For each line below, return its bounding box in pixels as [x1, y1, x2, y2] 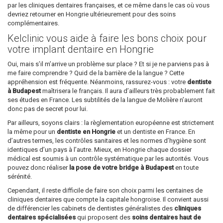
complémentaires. [7, 19, 59, 27]
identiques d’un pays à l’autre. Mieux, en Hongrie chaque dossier [7, 146, 192, 154]
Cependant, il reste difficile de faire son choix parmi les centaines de [7, 187, 203, 195]
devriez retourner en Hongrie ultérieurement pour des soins [7, 10, 176, 18]
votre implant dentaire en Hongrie [7, 43, 154, 56]
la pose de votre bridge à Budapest [69, 164, 174, 172]
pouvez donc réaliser [7, 164, 69, 172]
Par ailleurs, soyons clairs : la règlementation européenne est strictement [7, 119, 214, 127]
